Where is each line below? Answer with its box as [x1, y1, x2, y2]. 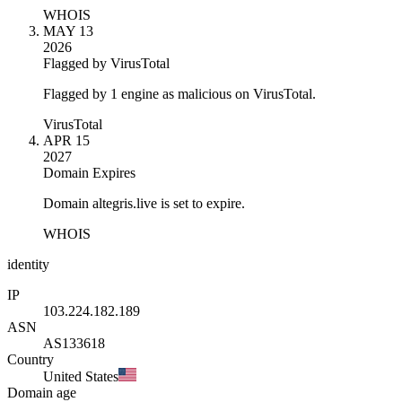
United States [43, 368, 118, 384]
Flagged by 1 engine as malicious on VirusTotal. [43, 85, 316, 101]
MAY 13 [43, 22, 93, 39]
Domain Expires [43, 164, 135, 180]
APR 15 [43, 132, 90, 148]
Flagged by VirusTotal [43, 55, 170, 71]
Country [7, 351, 54, 367]
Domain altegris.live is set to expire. [43, 195, 245, 211]
